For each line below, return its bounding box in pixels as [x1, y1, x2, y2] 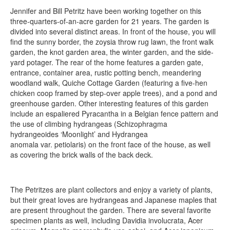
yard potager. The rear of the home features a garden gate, [10, 56, 203, 67]
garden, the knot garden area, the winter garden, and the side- [10, 46, 214, 57]
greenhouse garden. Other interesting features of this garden [10, 98, 208, 108]
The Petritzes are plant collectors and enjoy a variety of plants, [10, 184, 213, 195]
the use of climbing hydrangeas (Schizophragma [10, 118, 167, 129]
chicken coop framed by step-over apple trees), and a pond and [10, 87, 217, 98]
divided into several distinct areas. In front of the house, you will [10, 26, 216, 36]
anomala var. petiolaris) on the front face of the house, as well [10, 139, 210, 149]
